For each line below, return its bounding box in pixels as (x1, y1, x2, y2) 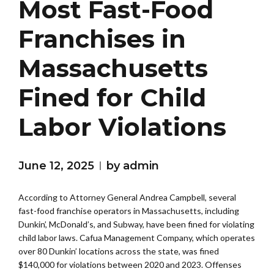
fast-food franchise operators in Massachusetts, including (18, 206, 239, 217)
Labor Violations (18, 112, 226, 143)
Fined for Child (18, 83, 206, 113)
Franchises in (18, 24, 186, 54)
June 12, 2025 (18, 159, 94, 173)
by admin (106, 159, 159, 173)
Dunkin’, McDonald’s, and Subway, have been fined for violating (18, 219, 254, 230)
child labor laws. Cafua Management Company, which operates (18, 232, 255, 243)
